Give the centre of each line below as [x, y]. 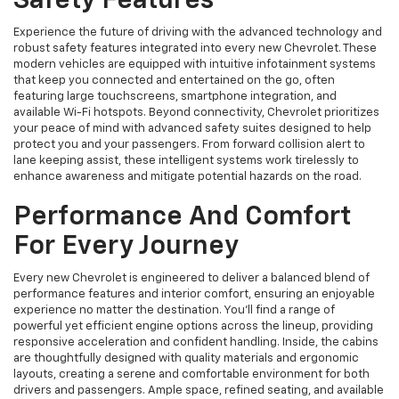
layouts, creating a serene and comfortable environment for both [191, 374]
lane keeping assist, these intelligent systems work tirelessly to [186, 160]
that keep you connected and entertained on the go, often [174, 80]
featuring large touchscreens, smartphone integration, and [175, 96]
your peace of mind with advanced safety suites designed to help [192, 128]
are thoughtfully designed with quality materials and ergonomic [186, 358]
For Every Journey [126, 246]
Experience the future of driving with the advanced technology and [198, 32]
